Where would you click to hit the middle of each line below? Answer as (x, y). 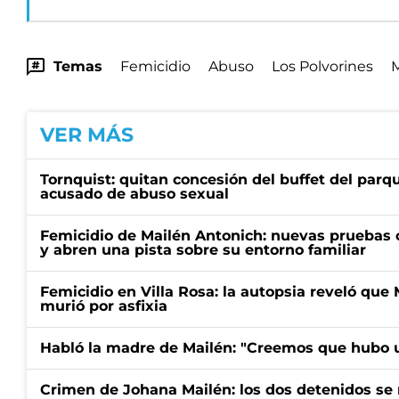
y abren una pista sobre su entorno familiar (203, 250)
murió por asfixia (104, 306)
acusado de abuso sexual (134, 194)
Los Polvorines (322, 66)
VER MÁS (87, 135)
